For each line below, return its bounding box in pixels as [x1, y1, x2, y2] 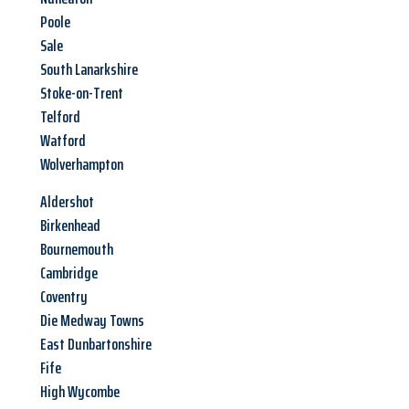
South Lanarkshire [40, 57, 138, 83]
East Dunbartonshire [40, 331, 152, 358]
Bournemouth [40, 236, 113, 263]
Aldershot [40, 189, 94, 215]
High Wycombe [40, 379, 120, 405]
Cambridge [40, 260, 98, 287]
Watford [40, 128, 86, 154]
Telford [40, 104, 80, 131]
